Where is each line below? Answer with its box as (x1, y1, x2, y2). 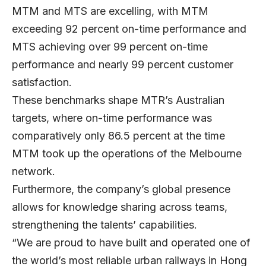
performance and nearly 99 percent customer (12, 58, 233, 71)
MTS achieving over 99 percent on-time (12, 40, 208, 53)
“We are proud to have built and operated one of (12, 236, 251, 249)
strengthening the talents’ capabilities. (12, 218, 197, 231)
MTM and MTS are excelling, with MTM (12, 4, 208, 17)
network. (12, 164, 55, 178)
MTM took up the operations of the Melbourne (12, 147, 242, 160)
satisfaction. (12, 75, 72, 88)
